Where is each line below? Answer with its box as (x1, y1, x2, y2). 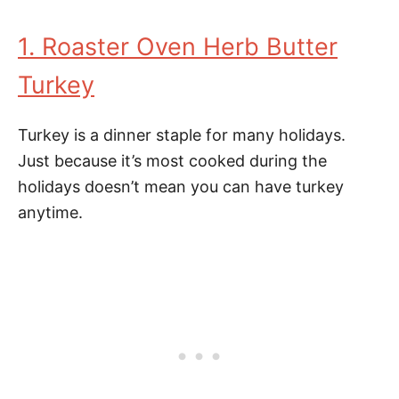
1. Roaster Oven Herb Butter (18, 32, 338, 61)
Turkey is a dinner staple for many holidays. (18, 126, 346, 144)
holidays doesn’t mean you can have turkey (18, 177, 344, 196)
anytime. (18, 203, 83, 222)
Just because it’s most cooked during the (18, 151, 327, 170)
